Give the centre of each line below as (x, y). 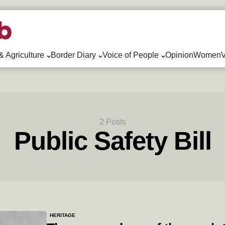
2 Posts (113, 122)
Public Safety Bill (113, 141)
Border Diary (73, 55)
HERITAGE (62, 215)
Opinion (179, 55)
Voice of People (130, 55)
